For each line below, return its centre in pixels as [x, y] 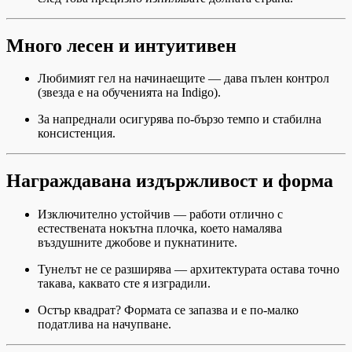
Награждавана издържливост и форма [170, 181]
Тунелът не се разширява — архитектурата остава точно [189, 269]
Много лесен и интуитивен [121, 45]
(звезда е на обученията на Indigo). [129, 93]
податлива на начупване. [104, 324]
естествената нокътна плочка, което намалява [160, 229]
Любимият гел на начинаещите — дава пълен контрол [183, 79]
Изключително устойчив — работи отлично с [160, 214]
